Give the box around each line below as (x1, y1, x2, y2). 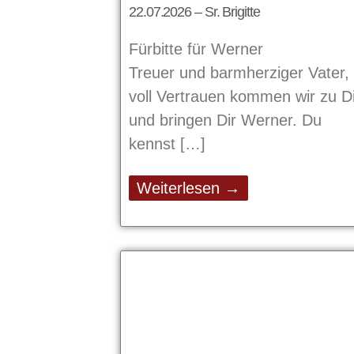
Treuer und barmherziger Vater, (129, 64, 349, 82)
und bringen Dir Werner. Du (129, 111, 322, 130)
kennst (129, 135, 180, 153)
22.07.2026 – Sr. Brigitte (129, 4, 260, 21)
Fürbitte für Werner (129, 40, 263, 58)
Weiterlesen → (137, 179, 240, 198)
